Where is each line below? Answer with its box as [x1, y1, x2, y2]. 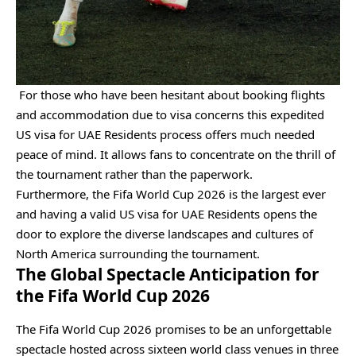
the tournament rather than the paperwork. [16, 166, 256, 183]
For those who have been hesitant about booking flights [16, 87, 325, 103]
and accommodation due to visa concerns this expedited [16, 106, 324, 123]
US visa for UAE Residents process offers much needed [16, 126, 315, 143]
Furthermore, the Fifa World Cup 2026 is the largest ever [16, 186, 326, 203]
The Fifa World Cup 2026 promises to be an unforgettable [16, 320, 331, 337]
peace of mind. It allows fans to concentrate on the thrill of [16, 146, 335, 163]
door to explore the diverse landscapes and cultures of [16, 226, 313, 242]
